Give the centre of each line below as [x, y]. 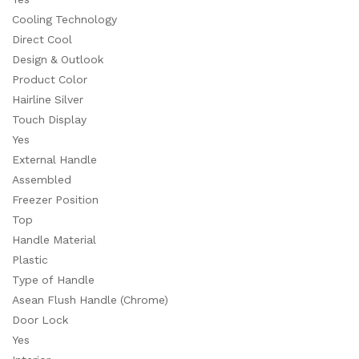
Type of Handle [53, 280]
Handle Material [54, 240]
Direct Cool [42, 39]
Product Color [50, 79]
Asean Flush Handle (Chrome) [90, 300]
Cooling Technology [65, 19]
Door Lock [40, 320]
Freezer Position [55, 200]
